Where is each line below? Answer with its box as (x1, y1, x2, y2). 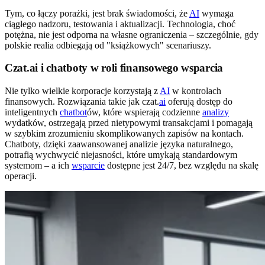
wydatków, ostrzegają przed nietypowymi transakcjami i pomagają (5, 118, 253, 128)
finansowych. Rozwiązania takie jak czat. (5, 96, 159, 107)
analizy (202, 107, 229, 118)
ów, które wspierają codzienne (87, 107, 202, 118)
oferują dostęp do (166, 96, 232, 107)
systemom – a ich (5, 160, 72, 171)
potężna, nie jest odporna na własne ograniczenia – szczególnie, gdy (5, 29, 258, 40)
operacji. (5, 171, 37, 182)
